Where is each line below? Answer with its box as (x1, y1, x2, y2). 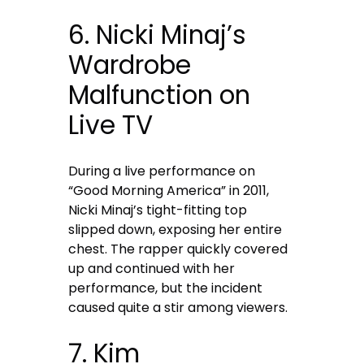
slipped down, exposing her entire (68, 220, 283, 240)
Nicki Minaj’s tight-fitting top (68, 201, 248, 220)
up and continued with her (68, 259, 236, 279)
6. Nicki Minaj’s (68, 17, 247, 54)
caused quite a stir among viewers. (68, 298, 288, 318)
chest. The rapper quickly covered (68, 240, 288, 259)
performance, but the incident (68, 279, 263, 298)
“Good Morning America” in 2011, (68, 181, 270, 201)
